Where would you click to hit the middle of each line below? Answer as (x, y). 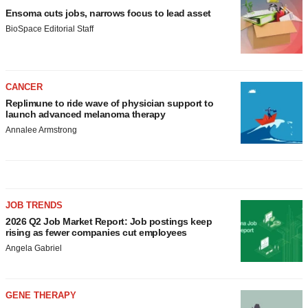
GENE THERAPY (41, 295)
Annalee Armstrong (41, 130)
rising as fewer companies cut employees (96, 232)
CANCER (24, 87)
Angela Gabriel (34, 248)
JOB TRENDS (34, 205)
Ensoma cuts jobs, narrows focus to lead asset (108, 13)
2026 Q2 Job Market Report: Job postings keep (109, 221)
